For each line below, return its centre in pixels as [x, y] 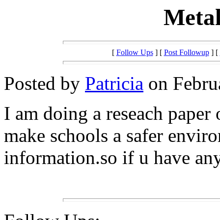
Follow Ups [135, 53]
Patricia [114, 83]
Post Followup [186, 53]
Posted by [44, 83]
